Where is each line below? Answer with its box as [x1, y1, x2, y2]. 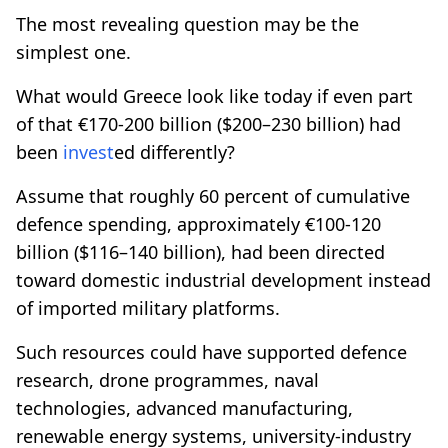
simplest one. [16, 39, 131, 64]
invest [63, 139, 114, 164]
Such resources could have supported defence [16, 339, 407, 364]
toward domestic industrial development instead [16, 267, 431, 292]
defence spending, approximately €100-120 [16, 211, 381, 236]
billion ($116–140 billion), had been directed [16, 239, 385, 264]
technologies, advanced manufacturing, [16, 395, 353, 420]
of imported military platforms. [16, 295, 280, 320]
